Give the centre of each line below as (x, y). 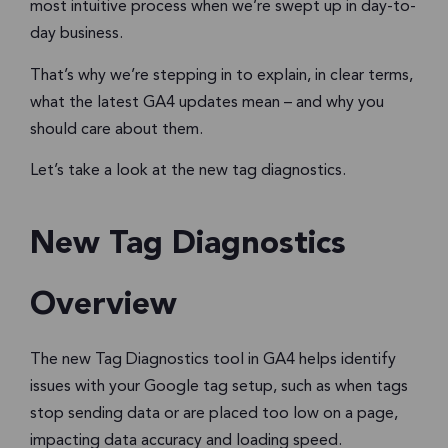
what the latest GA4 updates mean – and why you (207, 102)
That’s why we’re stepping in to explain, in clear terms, (221, 75)
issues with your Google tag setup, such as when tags (219, 387)
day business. (76, 34)
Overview (103, 306)
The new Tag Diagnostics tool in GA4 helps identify (213, 360)
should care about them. (116, 129)
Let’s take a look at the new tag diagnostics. (188, 171)
